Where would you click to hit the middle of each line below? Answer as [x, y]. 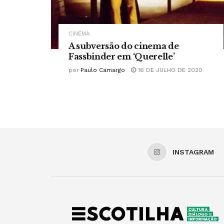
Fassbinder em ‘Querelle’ [122, 57]
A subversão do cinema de [124, 46]
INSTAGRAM [193, 152]
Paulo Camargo [103, 70]
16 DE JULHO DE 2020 [169, 70]
